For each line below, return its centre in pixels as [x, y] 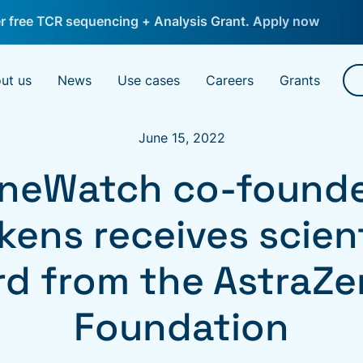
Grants [300, 81]
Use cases [149, 81]
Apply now [285, 21]
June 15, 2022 [181, 138]
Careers [230, 81]
